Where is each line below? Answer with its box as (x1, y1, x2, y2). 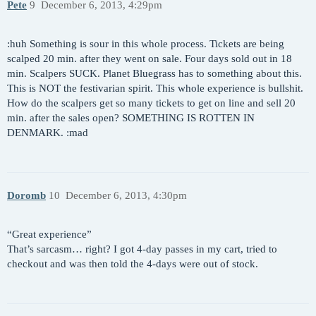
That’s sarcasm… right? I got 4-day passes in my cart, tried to (7, 243, 277, 255)
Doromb (7, 190, 46, 202)
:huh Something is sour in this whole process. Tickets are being (7, 37, 284, 49)
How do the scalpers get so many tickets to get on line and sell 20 (7, 97, 296, 109)
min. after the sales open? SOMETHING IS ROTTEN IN (7, 111, 255, 123)
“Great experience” (7, 228, 92, 240)
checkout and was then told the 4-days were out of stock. (7, 257, 258, 269)
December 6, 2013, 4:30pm (65, 190, 187, 202)
